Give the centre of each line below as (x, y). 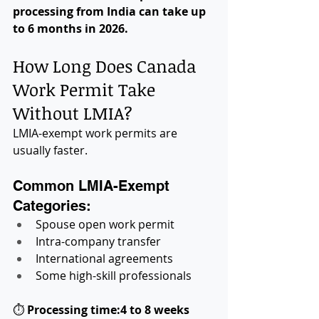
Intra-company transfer (98, 241)
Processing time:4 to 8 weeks (108, 309)
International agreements (104, 258)
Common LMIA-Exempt (93, 185)
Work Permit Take (86, 89)
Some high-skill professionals (114, 275)
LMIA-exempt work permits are (96, 133)
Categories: (52, 205)
